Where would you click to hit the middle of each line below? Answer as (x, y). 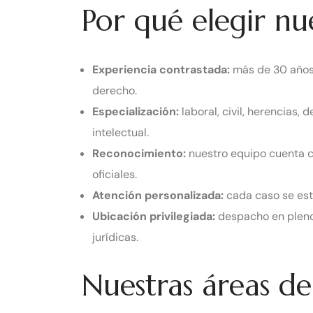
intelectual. (121, 132)
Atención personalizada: (158, 195)
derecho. (115, 90)
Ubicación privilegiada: (154, 216)
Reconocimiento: (139, 153)
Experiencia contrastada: (161, 69)
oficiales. (115, 174)
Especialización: (136, 111)
